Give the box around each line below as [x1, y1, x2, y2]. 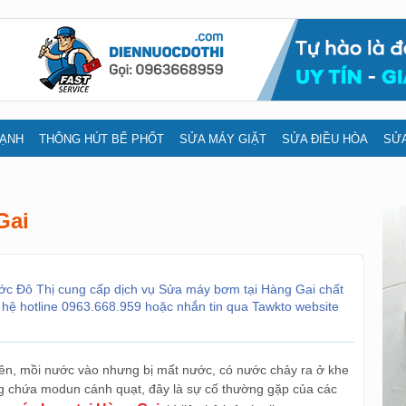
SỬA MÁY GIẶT [179, 132, 266, 146]
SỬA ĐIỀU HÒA [282, 132, 368, 146]
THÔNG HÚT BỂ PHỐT [39, 132, 164, 146]
